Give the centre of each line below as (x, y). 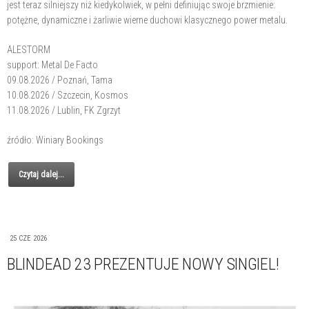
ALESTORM (29, 49)
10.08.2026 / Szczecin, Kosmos (68, 95)
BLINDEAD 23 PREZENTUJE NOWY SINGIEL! (143, 264)
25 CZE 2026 (28, 238)
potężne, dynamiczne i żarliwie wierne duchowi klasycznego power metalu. (147, 20)
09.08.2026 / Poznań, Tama (60, 80)
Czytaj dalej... (41, 174)
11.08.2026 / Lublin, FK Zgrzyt (64, 110)
